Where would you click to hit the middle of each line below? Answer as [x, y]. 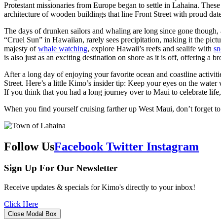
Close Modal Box [32, 214]
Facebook [79, 146]
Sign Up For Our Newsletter [61, 168]
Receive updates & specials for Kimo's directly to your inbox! [100, 187]
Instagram [173, 146]
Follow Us [29, 146]
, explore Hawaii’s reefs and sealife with [150, 48]
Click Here [21, 204]
